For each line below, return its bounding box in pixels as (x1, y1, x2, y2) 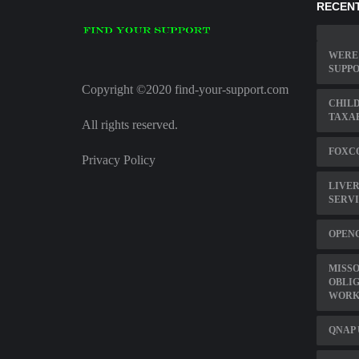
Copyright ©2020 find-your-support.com (82, 83, 288, 97)
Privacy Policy (82, 153, 155, 167)
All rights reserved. (82, 118, 178, 132)
